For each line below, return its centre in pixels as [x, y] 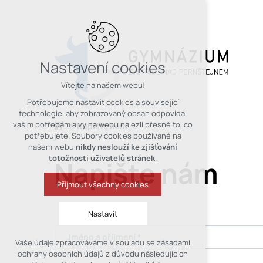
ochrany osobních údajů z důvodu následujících [103, 254]
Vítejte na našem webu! [103, 85]
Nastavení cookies [103, 68]
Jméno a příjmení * [104, 237]
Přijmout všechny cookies [103, 185]
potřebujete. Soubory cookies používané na [103, 136]
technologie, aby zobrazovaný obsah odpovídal [103, 114]
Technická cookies [51, 249]
